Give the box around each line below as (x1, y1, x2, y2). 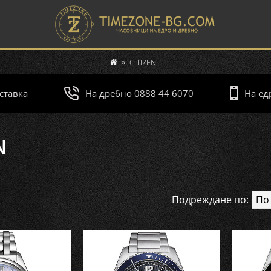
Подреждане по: (172, 193, 249, 206)
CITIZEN (129, 56, 156, 68)
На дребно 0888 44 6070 (85, 87, 194, 99)
